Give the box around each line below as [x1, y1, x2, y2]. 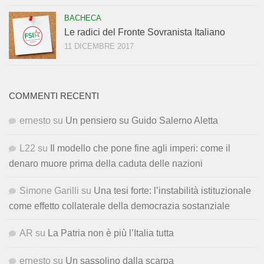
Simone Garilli [19, 185, 79, 196]
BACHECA [64, 13, 101, 22]
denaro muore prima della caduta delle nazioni [9, 158, 203, 169]
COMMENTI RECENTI [9, 91, 99, 101]
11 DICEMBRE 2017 [64, 41, 134, 51]
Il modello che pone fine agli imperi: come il [50, 143, 230, 153]
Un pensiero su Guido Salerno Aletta [65, 115, 218, 126]
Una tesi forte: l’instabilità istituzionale [94, 185, 251, 196]
